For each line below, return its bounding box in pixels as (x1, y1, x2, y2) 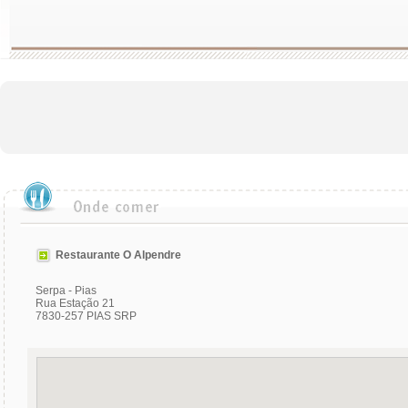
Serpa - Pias (36, 284, 97, 297)
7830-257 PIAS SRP (36, 310, 137, 322)
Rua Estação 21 (36, 297, 115, 310)
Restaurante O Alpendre (56, 248, 181, 261)
